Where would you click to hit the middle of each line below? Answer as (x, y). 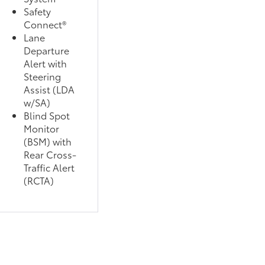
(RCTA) (39, 180)
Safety (37, 11)
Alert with (45, 63)
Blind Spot (47, 115)
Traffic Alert (49, 167)
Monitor (41, 128)
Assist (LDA (49, 89)
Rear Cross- (50, 154)
